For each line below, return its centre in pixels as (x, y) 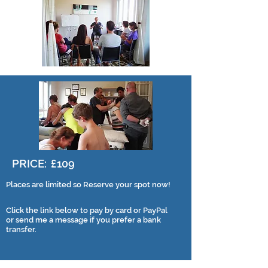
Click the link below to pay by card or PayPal (87, 210)
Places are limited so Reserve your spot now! (88, 185)
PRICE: (29, 163)
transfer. (21, 229)
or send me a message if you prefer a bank (83, 220)
